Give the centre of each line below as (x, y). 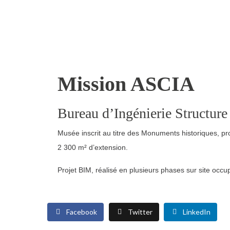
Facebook (82, 212)
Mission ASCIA (126, 84)
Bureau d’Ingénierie (116, 113)
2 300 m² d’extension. (93, 147)
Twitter (140, 212)
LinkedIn (197, 212)
